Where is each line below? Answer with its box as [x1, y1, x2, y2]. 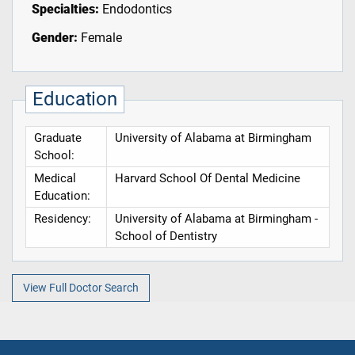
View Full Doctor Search [22, 281, 139, 295]
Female [77, 30, 122, 46]
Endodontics [98, 2, 172, 17]
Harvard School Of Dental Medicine [114, 171, 300, 186]
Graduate [33, 131, 82, 146]
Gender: [31, 30, 78, 46]
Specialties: [31, 2, 99, 17]
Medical [33, 171, 76, 186]
